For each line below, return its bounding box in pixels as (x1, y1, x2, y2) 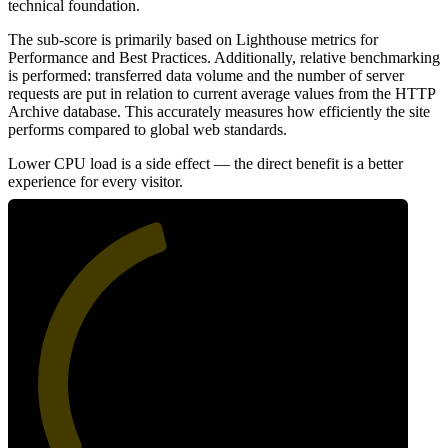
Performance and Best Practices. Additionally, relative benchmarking (8, 48, 440, 66)
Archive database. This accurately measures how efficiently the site (8, 102, 430, 120)
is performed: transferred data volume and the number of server (8, 66, 404, 84)
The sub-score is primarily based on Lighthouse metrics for (8, 30, 378, 48)
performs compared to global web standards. (8, 120, 287, 138)
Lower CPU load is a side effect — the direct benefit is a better (8, 154, 403, 172)
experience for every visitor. (8, 172, 183, 190)
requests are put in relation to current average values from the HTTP (8, 84, 435, 102)
